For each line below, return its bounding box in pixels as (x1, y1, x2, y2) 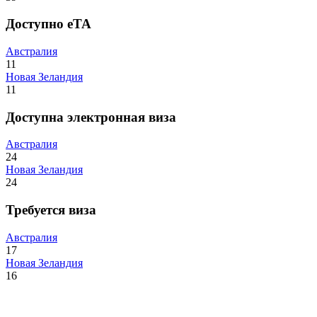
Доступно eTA (6, 16, 91, 32)
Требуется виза (6, 202, 96, 218)
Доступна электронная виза (6, 109, 176, 125)
